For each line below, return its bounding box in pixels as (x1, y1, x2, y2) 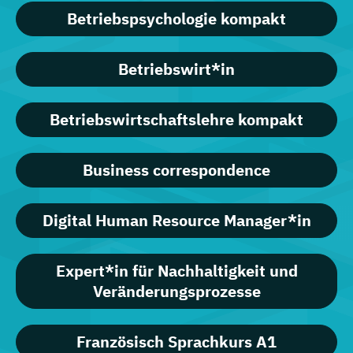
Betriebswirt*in (118, 58, 235, 80)
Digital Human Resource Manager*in (42, 210, 311, 232)
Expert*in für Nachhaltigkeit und (55, 260, 298, 282)
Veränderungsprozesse (92, 281, 261, 303)
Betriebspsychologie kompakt (67, 8, 286, 30)
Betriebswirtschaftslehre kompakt (50, 109, 303, 131)
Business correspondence (83, 159, 270, 181)
